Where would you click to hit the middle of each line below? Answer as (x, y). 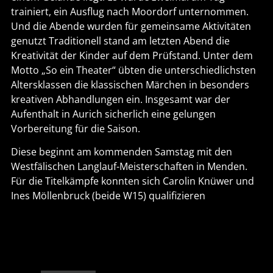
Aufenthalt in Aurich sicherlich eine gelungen (113, 114)
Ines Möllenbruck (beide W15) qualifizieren (108, 196)
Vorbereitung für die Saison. (75, 128)
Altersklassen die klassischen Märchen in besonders (130, 84)
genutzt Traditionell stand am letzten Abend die (120, 41)
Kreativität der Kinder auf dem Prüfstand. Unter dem (132, 55)
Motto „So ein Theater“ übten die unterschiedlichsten (133, 70)
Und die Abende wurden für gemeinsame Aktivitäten (131, 26)
